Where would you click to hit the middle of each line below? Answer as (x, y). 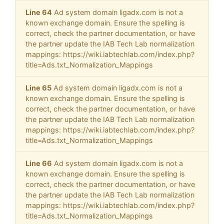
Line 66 (39, 163)
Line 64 (39, 12)
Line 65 (38, 88)
